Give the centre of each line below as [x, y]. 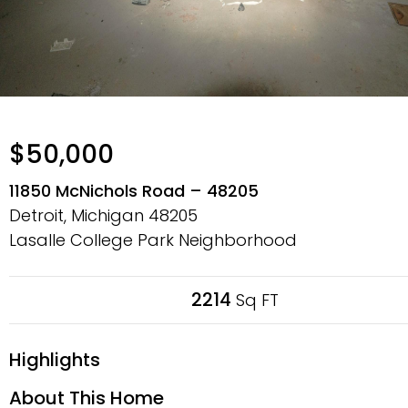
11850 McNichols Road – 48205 [134, 191]
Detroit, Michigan [79, 215]
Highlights [55, 360]
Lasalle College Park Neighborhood [153, 240]
